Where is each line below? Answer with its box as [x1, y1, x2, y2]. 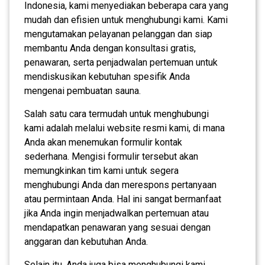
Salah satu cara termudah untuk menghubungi [24, 108, 209, 119]
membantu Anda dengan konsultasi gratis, [24, 42, 196, 54]
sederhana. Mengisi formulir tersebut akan [24, 150, 198, 162]
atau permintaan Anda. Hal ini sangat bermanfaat [24, 193, 221, 205]
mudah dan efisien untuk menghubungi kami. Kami [24, 14, 228, 25]
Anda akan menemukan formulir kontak [24, 136, 182, 148]
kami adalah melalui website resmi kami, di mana [24, 122, 225, 134]
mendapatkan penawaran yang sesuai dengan [24, 221, 211, 233]
